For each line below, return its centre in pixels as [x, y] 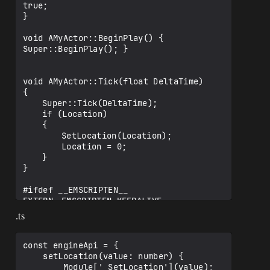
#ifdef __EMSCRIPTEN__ [76, 190]
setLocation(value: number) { [33, 256]
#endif [38, 212]
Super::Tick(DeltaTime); [33, 103]
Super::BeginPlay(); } [76, 49]
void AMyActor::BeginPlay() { [93, 38]
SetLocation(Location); [42, 136]
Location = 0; [42, 147]
